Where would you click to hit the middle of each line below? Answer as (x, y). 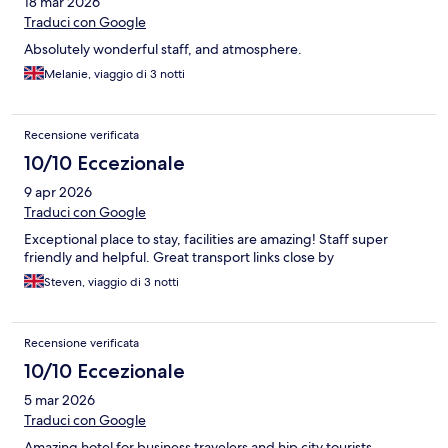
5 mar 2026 (59, 400)
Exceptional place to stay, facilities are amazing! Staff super (206, 239)
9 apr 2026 (58, 192)
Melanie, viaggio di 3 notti (114, 74)
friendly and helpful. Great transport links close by (179, 257)
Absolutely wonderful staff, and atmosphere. (163, 49)
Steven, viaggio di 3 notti (111, 282)
